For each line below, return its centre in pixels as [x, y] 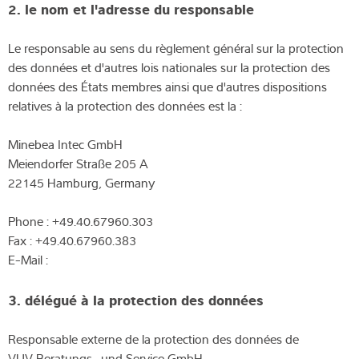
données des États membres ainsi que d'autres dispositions [167, 86]
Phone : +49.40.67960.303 [81, 221]
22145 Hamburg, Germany [81, 182]
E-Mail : [28, 259]
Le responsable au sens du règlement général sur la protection [176, 48]
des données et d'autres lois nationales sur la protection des [169, 67]
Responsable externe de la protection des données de [153, 339]
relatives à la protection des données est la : [125, 105]
